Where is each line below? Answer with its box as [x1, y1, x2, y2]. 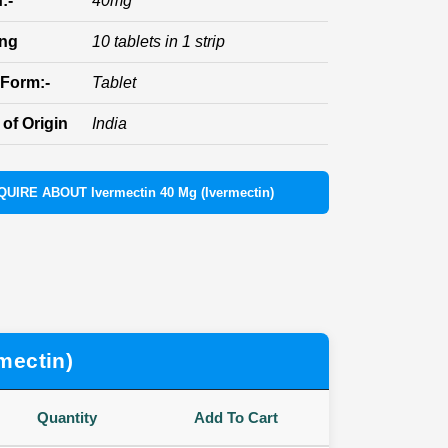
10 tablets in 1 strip [92, 33, 226, 50]
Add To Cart [193, 409, 278, 426]
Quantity [36, 409, 97, 426]
